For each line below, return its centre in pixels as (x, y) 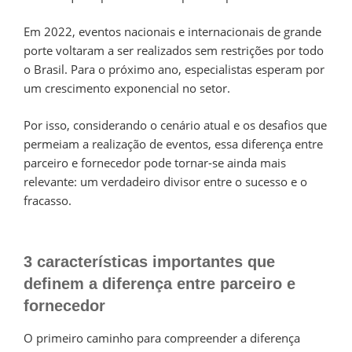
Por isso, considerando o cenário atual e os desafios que (175, 125)
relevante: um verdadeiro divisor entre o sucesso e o (165, 181)
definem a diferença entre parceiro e (159, 284)
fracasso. (49, 200)
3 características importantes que (149, 262)
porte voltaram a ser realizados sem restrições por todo (174, 51)
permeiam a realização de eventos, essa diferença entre (173, 143)
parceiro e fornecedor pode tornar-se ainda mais (155, 162)
